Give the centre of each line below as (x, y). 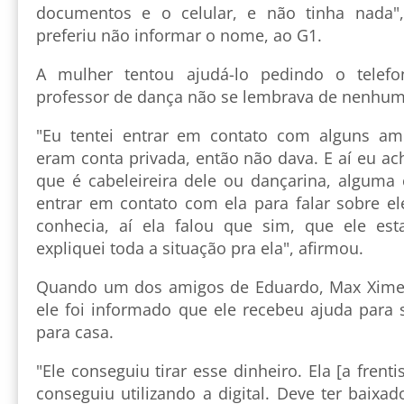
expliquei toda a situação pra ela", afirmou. (200, 248)
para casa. (75, 332)
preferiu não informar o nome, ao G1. (179, 36)
